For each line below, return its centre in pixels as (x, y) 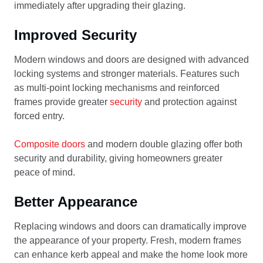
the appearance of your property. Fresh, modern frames (128, 240)
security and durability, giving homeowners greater (118, 158)
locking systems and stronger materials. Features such (127, 74)
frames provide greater (62, 102)
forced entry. (39, 116)
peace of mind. (45, 172)
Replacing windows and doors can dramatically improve (130, 226)
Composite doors (50, 144)
